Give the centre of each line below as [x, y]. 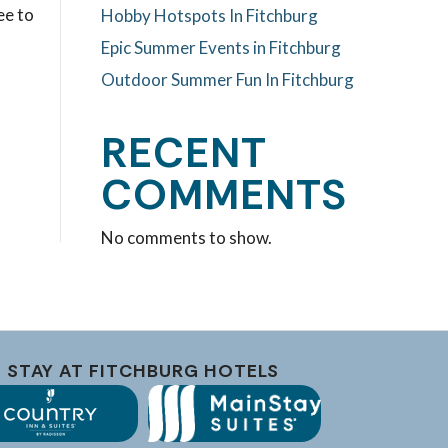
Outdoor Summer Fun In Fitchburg [228, 79]
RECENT [184, 152]
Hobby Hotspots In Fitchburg [210, 15]
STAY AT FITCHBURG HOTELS [142, 370]
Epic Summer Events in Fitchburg [221, 47]
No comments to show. [187, 237]
